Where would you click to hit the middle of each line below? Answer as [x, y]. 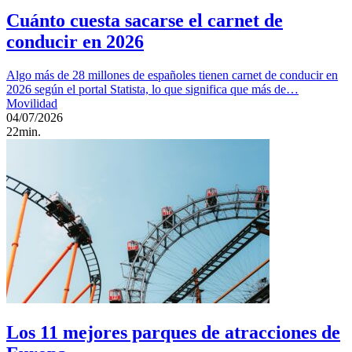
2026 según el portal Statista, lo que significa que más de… [152, 89]
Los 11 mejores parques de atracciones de [173, 332]
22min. [24, 131]
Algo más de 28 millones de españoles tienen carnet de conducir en [172, 75]
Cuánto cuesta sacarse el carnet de [145, 20]
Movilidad [32, 103]
